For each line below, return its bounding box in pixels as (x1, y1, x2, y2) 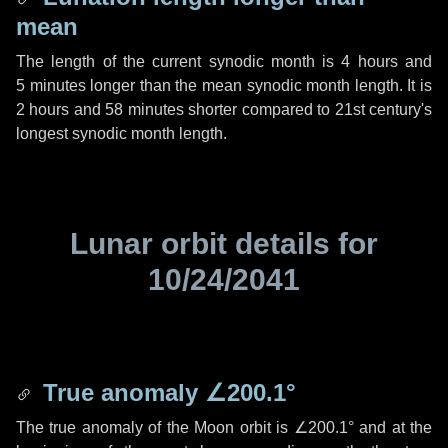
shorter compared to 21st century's (183, 101, 433, 118)
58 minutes (105, 101, 184, 118)
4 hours (341, 53, 398, 70)
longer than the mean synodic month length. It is (85, 77, 433, 94)
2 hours (16, 101, 70, 118)
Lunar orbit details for (70, 227, 378, 260)
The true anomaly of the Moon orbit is (16, 419, 294, 436)
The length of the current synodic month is (16, 53, 342, 70)
